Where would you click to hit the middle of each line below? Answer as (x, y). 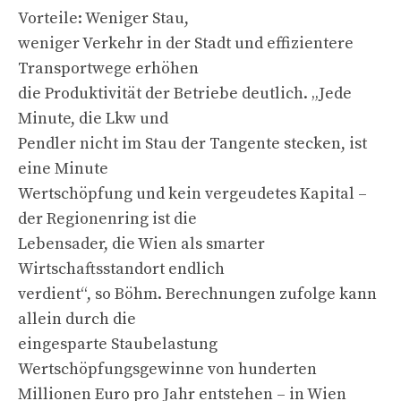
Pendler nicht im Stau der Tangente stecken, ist (192, 143)
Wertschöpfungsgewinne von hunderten (167, 369)
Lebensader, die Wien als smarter (141, 243)
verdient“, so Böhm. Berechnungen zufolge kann (197, 294)
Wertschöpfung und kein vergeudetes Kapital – (192, 193)
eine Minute (63, 168)
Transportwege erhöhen (108, 68)
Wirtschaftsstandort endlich (121, 269)
